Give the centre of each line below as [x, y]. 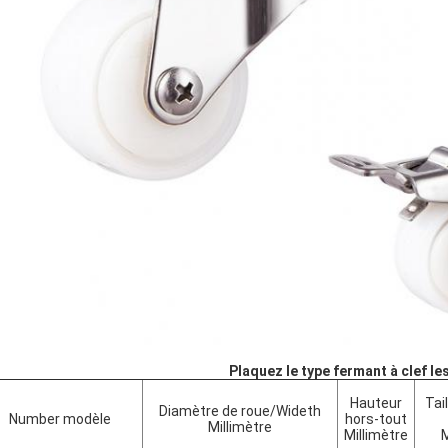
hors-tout [376, 419]
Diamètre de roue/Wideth [240, 411]
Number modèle [59, 419]
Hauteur [376, 403]
